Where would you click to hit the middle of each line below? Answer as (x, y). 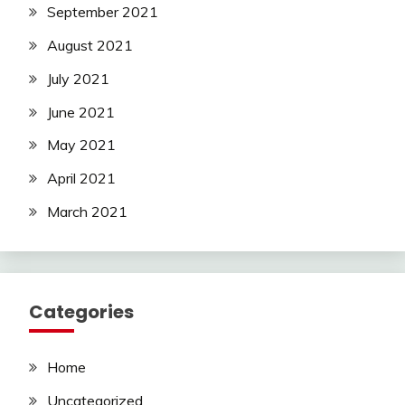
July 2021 (78, 78)
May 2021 (81, 145)
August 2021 (90, 46)
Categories (81, 312)
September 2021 (103, 12)
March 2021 (87, 212)
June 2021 (81, 112)
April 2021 (81, 179)
